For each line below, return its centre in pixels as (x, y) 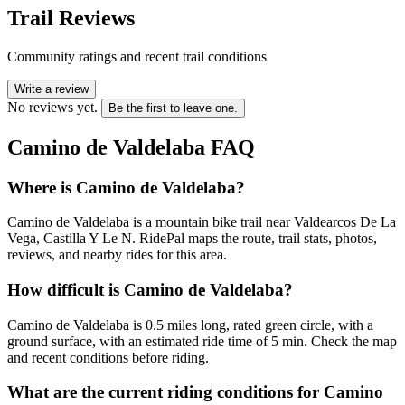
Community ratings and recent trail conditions (137, 56)
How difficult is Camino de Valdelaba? (150, 289)
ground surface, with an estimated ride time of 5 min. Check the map (202, 341)
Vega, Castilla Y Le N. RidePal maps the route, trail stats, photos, (192, 239)
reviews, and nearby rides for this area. (117, 255)
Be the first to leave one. (173, 108)
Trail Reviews (71, 18)
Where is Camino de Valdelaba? (126, 187)
